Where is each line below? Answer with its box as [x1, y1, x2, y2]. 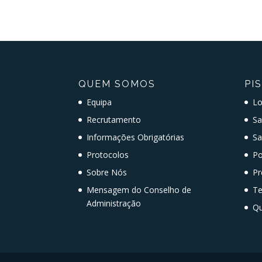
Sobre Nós [87, 167, 127, 178]
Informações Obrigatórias [87, 132, 185, 143]
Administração [87, 198, 142, 209]
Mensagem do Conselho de [87, 184, 192, 195]
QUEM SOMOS [78, 78, 156, 89]
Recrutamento [87, 114, 142, 125]
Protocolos [87, 149, 129, 160]
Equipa [87, 96, 112, 108]
